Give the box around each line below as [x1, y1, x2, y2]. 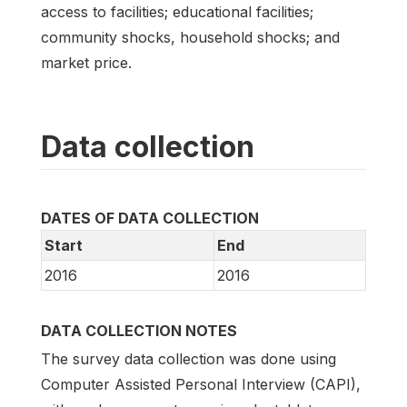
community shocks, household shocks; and [41, 28, 340, 47]
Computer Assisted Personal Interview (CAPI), [41, 374, 361, 393]
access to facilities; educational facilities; [41, 3, 313, 22]
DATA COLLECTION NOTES [41, 322, 237, 341]
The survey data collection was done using [41, 349, 336, 368]
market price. [41, 54, 132, 73]
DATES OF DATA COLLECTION [41, 209, 259, 228]
